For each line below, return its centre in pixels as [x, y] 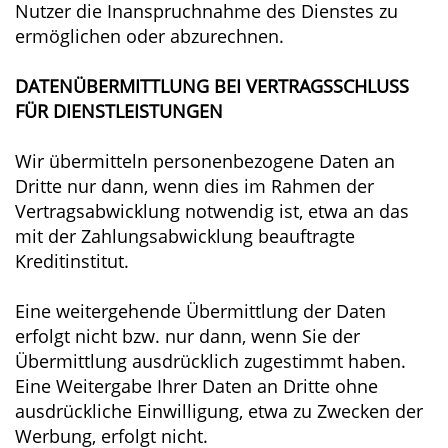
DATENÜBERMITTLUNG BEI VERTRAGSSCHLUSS [212, 86]
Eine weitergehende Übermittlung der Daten [200, 311]
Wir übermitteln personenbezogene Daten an [205, 161]
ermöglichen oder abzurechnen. [149, 36]
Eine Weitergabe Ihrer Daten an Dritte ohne [196, 386]
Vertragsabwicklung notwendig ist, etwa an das [212, 211]
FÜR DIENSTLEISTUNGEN [119, 111]
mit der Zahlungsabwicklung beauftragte [185, 236]
